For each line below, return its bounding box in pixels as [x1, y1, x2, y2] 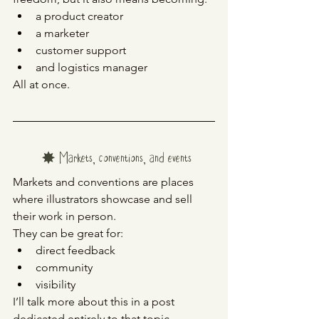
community [36, 261, 93, 275]
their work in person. [13, 209, 116, 224]
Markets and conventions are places [13, 175, 197, 189]
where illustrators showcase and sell [13, 192, 195, 206]
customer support [36, 43, 126, 58]
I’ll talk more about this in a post [13, 295, 177, 309]
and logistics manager [36, 61, 147, 75]
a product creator [36, 9, 123, 23]
